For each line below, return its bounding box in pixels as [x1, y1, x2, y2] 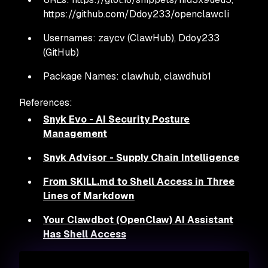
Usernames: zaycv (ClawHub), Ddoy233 [43, 31, 220, 44]
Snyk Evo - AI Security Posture [43, 112, 190, 126]
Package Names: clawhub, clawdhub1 [43, 69, 211, 83]
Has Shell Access [43, 227, 126, 240]
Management [43, 127, 107, 140]
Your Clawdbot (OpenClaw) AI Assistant [43, 213, 233, 226]
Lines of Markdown [43, 189, 135, 202]
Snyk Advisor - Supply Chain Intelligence [43, 151, 239, 164]
